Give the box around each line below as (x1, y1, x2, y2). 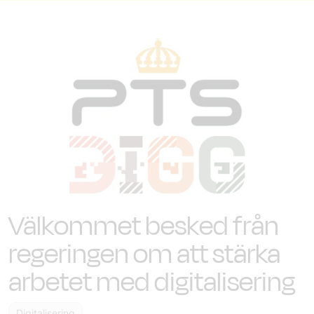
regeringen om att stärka (8, 235, 280, 273)
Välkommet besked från (8, 207, 279, 245)
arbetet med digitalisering (8, 263, 295, 301)
